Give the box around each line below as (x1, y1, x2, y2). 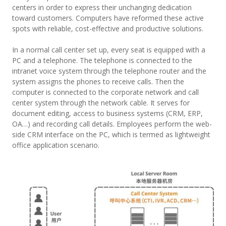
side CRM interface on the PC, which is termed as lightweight (12, 130, 210, 139)
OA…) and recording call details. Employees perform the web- (12, 119, 212, 129)
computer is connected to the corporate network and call (12, 87, 199, 97)
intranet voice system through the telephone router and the (12, 66, 206, 76)
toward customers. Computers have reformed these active (12, 13, 204, 23)
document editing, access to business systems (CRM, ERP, (12, 108, 203, 118)
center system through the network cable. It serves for (12, 98, 190, 107)
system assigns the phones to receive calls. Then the (12, 77, 184, 86)
